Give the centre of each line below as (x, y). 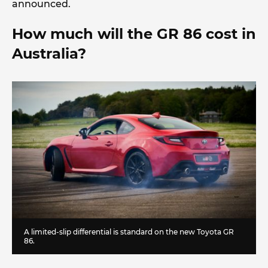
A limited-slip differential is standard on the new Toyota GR (129, 232)
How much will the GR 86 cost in (134, 33)
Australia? (49, 53)
